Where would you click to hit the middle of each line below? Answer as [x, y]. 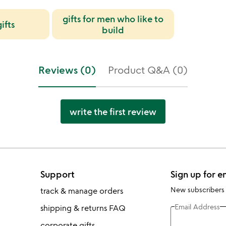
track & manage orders [81, 191]
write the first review [113, 111]
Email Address [197, 206]
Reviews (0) [67, 70]
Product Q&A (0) [148, 70]
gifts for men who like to [113, 19]
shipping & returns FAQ [83, 208]
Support [57, 174]
